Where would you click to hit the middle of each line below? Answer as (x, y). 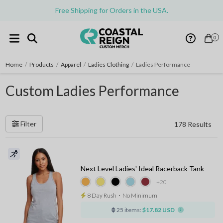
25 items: (129, 210)
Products (42, 64)
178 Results (193, 124)
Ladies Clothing (109, 64)
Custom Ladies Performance (93, 91)
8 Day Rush (101, 195)
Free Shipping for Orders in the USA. (111, 10)
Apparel (71, 64)
